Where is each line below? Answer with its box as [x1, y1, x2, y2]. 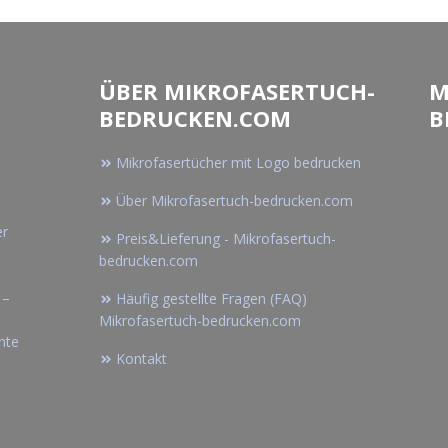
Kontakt [116, 349, 167, 369]
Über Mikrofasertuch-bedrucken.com [116, 191, 353, 211]
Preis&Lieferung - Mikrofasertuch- [116, 229, 336, 249]
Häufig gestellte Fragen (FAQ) [116, 289, 307, 309]
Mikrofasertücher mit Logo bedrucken [116, 153, 361, 173]
